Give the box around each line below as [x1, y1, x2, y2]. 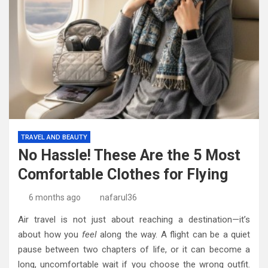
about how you [18, 229, 82, 240]
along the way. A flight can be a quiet [96, 229, 250, 240]
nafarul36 [100, 193, 137, 203]
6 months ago [28, 193, 81, 203]
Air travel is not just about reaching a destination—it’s [18, 214, 250, 226]
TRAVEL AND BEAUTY [21, 133, 87, 142]
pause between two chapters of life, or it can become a [18, 244, 250, 255]
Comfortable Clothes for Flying [18, 166, 228, 184]
